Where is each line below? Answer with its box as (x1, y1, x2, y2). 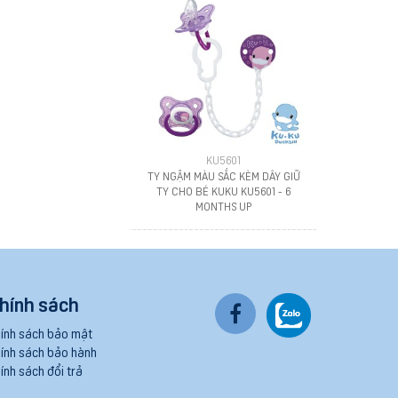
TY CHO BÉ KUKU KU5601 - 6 (156, 184, 291, 198)
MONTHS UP (195, 199, 252, 213)
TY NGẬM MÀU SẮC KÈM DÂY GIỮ (147, 169, 300, 183)
